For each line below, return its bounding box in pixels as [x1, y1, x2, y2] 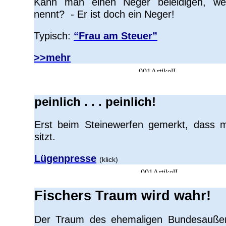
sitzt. [34, 131, 55, 142]
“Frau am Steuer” [74, 30, 157, 41]
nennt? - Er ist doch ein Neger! [34, 9, 175, 20]
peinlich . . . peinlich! [34, 95, 156, 108]
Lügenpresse [34, 153, 96, 164]
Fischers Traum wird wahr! [34, 188, 211, 203]
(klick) [99, 155, 118, 163]
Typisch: [34, 30, 74, 41]
